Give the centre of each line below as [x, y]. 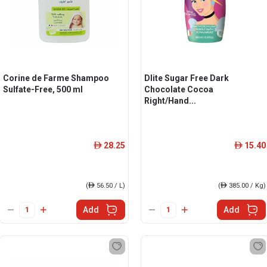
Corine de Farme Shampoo [56, 78]
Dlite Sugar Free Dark [186, 78]
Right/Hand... [170, 101]
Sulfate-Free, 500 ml [43, 89]
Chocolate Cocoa [178, 89]
